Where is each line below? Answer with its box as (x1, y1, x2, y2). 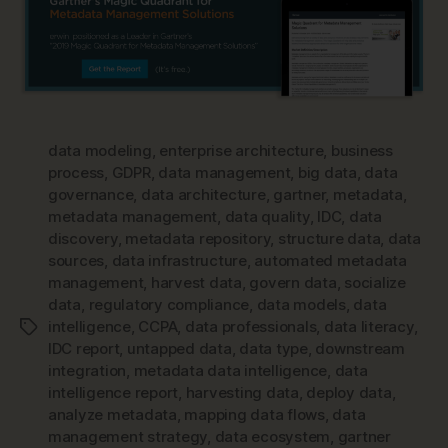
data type (239, 339, 308, 359)
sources (48, 251, 105, 271)
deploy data (306, 383, 392, 403)
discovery (48, 229, 118, 249)
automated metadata (254, 251, 407, 271)
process (48, 163, 105, 183)
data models (256, 295, 346, 315)
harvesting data (185, 383, 299, 403)
